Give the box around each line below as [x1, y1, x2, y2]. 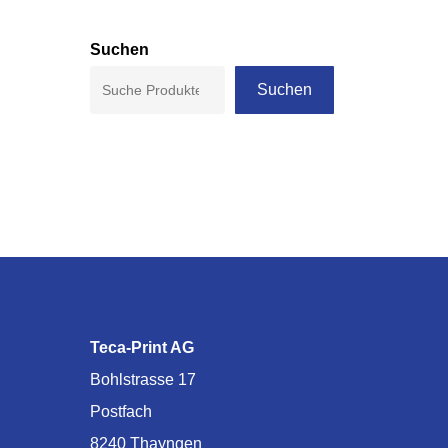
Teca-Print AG [90, 339, 194, 356]
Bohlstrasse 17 [90, 371, 196, 388]
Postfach [90, 403, 152, 420]
